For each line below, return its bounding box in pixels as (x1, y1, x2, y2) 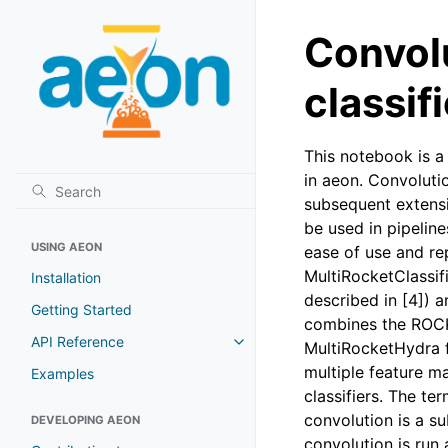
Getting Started (31, 300, 132, 318)
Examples (31, 364, 94, 382)
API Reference (31, 332, 124, 350)
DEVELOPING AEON (31, 412, 140, 427)
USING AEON (31, 239, 102, 254)
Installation (31, 268, 101, 286)
